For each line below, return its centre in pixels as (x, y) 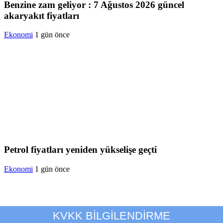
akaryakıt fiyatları (42, 15)
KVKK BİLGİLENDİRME (111, 216)
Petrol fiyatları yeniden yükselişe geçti (80, 150)
